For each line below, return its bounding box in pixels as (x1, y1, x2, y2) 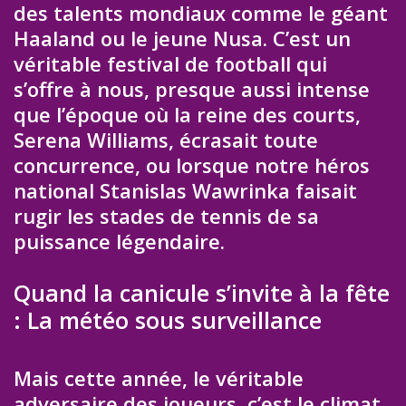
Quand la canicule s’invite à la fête (14, 277, 390, 309)
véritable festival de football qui (14, 49, 327, 77)
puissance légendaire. (14, 227, 225, 255)
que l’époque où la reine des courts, (14, 100, 361, 128)
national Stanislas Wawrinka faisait (14, 176, 357, 204)
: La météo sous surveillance (14, 304, 322, 336)
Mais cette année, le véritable (14, 364, 304, 392)
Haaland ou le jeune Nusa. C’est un (14, 24, 351, 52)
